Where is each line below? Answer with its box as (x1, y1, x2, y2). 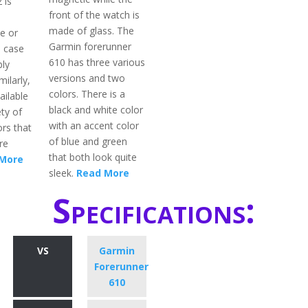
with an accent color (49, 119, 140, 133)
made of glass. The (49, 24, 135, 38)
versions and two (49, 71, 126, 85)
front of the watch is (49, 8, 140, 22)
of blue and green (49, 135, 128, 148)
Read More (76, 166, 130, 180)
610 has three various (49, 56, 146, 69)
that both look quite (49, 151, 137, 164)
